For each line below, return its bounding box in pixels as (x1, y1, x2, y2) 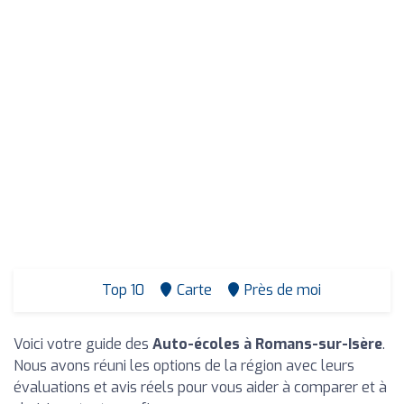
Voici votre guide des (14, 335, 152, 353)
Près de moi (243, 280, 321, 299)
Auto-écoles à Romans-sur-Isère (152, 335, 382, 353)
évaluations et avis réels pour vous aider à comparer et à (14, 378, 387, 397)
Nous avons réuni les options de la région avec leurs (14, 356, 354, 375)
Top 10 (97, 280, 144, 299)
